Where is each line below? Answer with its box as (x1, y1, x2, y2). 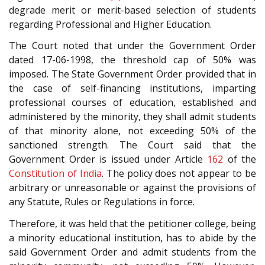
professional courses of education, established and (9, 96, 256, 109)
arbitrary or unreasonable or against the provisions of (9, 181, 256, 195)
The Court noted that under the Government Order (9, 39, 256, 53)
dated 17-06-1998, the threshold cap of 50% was (9, 53, 256, 67)
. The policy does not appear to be (101, 167, 257, 180)
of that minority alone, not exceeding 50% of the (9, 124, 256, 138)
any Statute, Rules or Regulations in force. (9, 195, 195, 209)
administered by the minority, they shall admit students (9, 110, 256, 124)
